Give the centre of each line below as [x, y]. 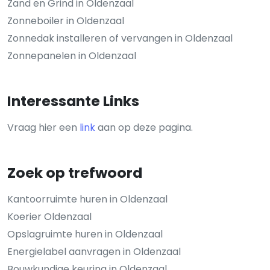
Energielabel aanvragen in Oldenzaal [94, 252]
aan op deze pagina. [144, 128]
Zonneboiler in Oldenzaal [66, 21]
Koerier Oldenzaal [49, 217]
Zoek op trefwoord [75, 173]
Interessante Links [73, 101]
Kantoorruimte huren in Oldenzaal [87, 199]
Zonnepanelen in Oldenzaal [72, 56]
